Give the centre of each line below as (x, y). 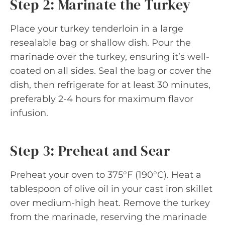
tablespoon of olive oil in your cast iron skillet (111, 189)
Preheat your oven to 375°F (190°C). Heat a (106, 175)
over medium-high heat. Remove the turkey (110, 203)
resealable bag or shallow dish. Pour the (100, 43)
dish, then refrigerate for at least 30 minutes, (110, 85)
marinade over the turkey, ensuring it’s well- (110, 57)
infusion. (29, 113)
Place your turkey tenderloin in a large (97, 29)
